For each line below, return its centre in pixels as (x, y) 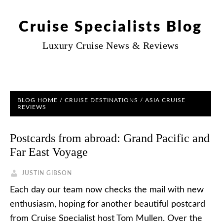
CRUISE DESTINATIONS (101, 100)
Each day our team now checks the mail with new (107, 190)
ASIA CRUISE (165, 100)
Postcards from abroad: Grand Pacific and (110, 138)
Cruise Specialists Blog (110, 27)
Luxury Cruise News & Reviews (110, 45)
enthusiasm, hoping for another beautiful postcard (108, 204)
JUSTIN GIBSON (47, 173)
